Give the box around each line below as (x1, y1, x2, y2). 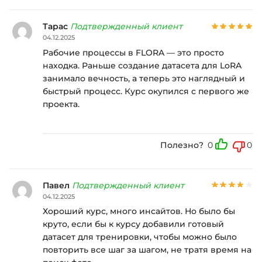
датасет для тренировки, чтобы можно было (43, 232, 237, 243)
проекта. (43, 98, 80, 109)
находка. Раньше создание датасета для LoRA (43, 60, 242, 71)
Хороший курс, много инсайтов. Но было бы (43, 206, 235, 217)
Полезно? (160, 140, 204, 151)
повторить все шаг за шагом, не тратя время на (43, 244, 251, 256)
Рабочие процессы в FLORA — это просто (43, 47, 224, 58)
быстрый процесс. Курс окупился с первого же (43, 85, 249, 96)
